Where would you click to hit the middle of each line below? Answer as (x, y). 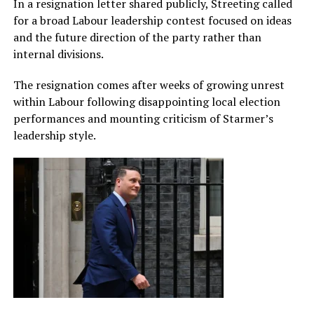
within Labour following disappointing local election (146, 101)
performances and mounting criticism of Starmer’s (143, 118)
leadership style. (54, 135)
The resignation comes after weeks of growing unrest (149, 84)
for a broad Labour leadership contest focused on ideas (152, 20)
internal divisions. (58, 54)
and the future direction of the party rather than (137, 37)
